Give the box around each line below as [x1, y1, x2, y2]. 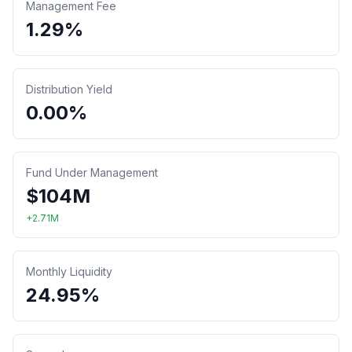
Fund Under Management [26, 166, 158, 179]
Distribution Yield [26, 82, 112, 96]
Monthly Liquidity [26, 265, 112, 278]
